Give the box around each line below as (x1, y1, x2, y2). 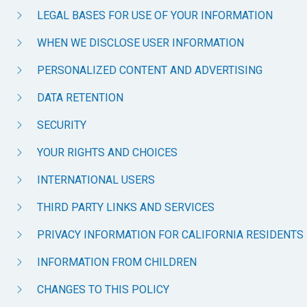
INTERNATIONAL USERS (37, 173, 155, 186)
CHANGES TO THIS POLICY (37, 283, 169, 296)
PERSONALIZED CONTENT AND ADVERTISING (37, 64, 262, 77)
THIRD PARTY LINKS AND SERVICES (37, 201, 214, 214)
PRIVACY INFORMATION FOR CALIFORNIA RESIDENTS (37, 228, 304, 241)
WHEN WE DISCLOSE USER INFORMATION (37, 36, 244, 49)
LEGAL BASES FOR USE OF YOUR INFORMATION (37, 9, 273, 22)
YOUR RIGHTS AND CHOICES (37, 146, 177, 159)
